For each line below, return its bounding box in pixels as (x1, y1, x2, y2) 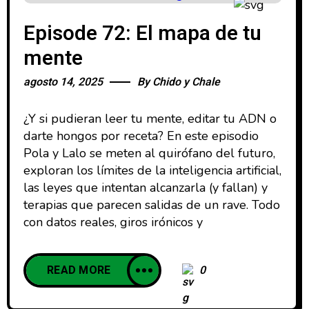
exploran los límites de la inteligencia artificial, (23, 161, 281, 179)
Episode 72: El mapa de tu (23, 18, 261, 49)
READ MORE (47, 261, 111, 279)
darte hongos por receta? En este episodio (23, 127, 259, 144)
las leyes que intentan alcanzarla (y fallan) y (23, 179, 268, 196)
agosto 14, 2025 (23, 73, 103, 90)
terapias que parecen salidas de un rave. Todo (23, 196, 280, 213)
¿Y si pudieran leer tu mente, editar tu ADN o (23, 110, 277, 127)
